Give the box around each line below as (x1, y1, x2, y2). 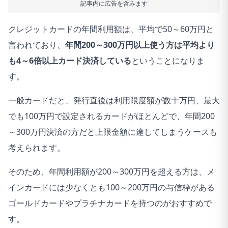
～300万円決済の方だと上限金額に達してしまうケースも (8, 126, 217, 137)
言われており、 (8, 39, 65, 50)
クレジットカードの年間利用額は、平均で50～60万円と (8, 23, 214, 35)
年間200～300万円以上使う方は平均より (65, 39, 215, 50)
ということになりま (131, 55, 205, 66)
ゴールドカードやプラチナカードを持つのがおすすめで (8, 197, 212, 209)
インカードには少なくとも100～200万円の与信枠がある (8, 182, 215, 193)
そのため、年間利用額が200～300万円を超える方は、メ (8, 166, 215, 177)
